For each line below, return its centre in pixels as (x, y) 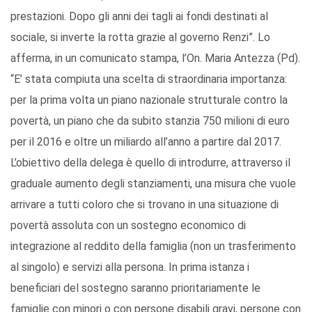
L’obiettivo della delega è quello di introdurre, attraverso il (150, 163)
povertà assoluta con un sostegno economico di (128, 226)
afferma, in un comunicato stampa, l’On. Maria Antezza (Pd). (155, 58)
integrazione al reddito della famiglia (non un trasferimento (153, 247)
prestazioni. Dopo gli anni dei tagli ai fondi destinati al (139, 17)
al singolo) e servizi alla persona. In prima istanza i (130, 267)
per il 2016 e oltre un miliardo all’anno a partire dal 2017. (146, 142)
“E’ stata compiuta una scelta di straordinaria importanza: (149, 79)
